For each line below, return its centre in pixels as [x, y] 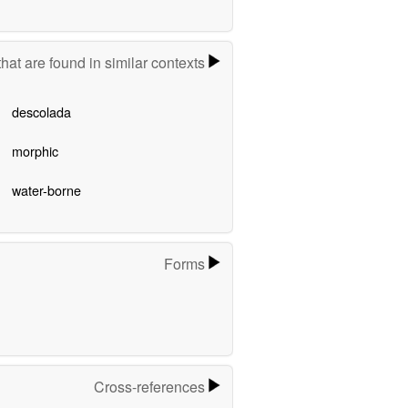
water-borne [46, 190]
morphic [35, 151]
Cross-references [152, 386]
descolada [41, 112]
